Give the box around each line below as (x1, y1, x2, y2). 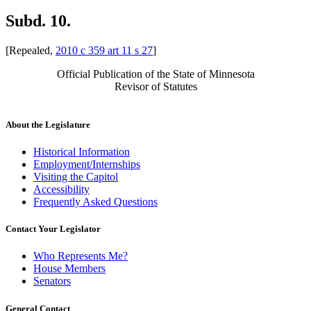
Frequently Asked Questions (33, 196, 158, 208)
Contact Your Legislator (6, 224, 101, 235)
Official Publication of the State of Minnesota (56, 67, 255, 80)
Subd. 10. (6, 11, 71, 30)
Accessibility (33, 183, 90, 196)
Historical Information (33, 146, 130, 158)
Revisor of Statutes (114, 80, 197, 92)
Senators (33, 275, 71, 287)
